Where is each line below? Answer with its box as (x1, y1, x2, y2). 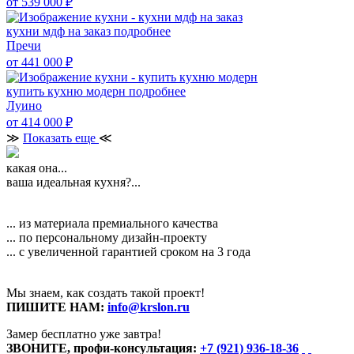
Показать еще (23, 130, 99, 145)
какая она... (6, 160, 67, 175)
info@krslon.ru (107, 299, 190, 314)
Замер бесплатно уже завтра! (6, 326, 161, 341)
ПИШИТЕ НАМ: (6, 299, 107, 314)
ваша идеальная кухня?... (6, 175, 141, 189)
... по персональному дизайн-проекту (6, 230, 207, 244)
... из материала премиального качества (6, 216, 218, 230)
